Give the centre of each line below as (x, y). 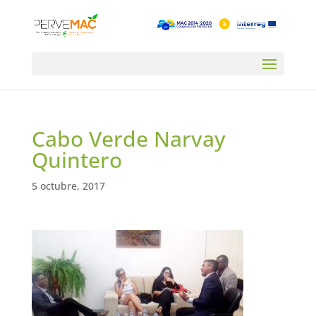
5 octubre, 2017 (68, 186)
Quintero (77, 160)
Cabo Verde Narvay (128, 139)
